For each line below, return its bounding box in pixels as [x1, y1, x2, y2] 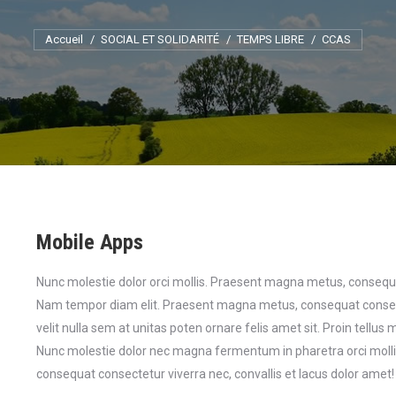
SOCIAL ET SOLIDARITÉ [101, 33, 219, 46]
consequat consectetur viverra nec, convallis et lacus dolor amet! [35, 367, 394, 381]
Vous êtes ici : [154, 32, 242, 49]
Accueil [45, 33, 83, 46]
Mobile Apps [35, 230, 143, 255]
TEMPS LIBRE [237, 33, 304, 46]
